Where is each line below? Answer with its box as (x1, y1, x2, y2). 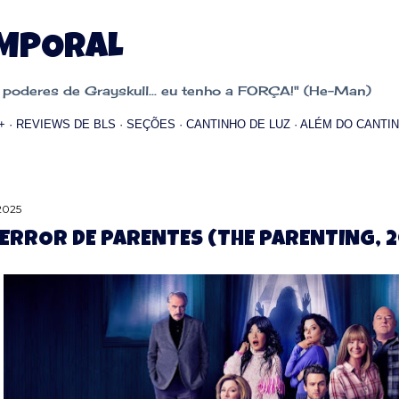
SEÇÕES (126, 118, 175, 131)
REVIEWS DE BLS (16, 118, 116, 131)
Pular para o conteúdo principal (88, 11, 311, 34)
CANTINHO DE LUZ (186, 118, 290, 131)
